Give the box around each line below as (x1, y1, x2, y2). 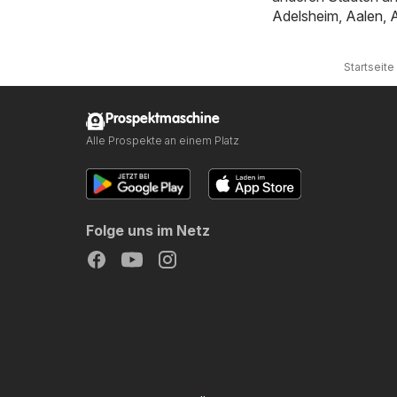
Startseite (344, 59, 394, 74)
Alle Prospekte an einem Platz (86, 133, 239, 147)
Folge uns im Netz (86, 221, 210, 239)
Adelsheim (272, 6, 339, 25)
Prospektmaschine (105, 111, 220, 127)
